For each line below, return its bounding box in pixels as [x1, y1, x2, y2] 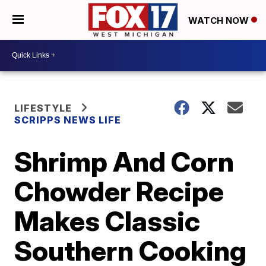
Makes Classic [14, 204, 201, 237]
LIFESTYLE [14, 102, 72, 114]
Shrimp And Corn [14, 144, 235, 178]
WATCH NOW [188, 14, 251, 26]
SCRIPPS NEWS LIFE [14, 113, 122, 126]
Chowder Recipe [14, 174, 224, 208]
